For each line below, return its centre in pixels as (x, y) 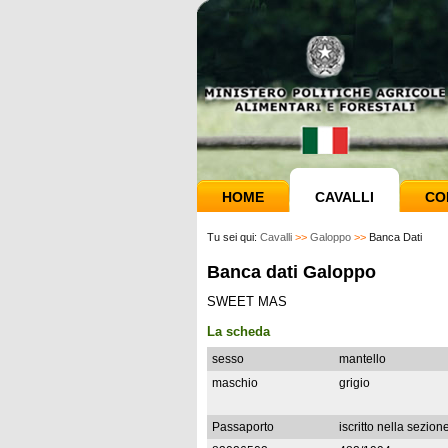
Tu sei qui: (233, 237)
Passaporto (243, 427)
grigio (354, 383)
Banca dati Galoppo (291, 272)
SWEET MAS (247, 301)
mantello (362, 359)
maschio (235, 383)
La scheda (238, 331)
